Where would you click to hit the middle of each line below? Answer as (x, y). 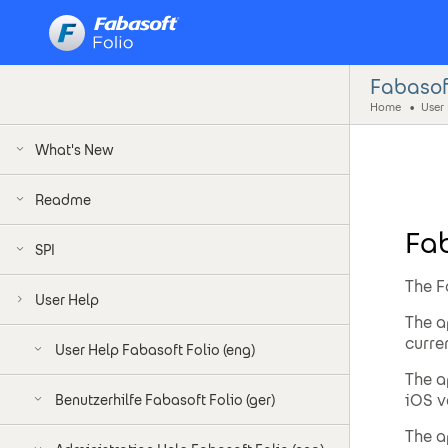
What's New (74, 150)
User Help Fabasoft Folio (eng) (155, 350)
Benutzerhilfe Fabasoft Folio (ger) (165, 400)
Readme (63, 200)
